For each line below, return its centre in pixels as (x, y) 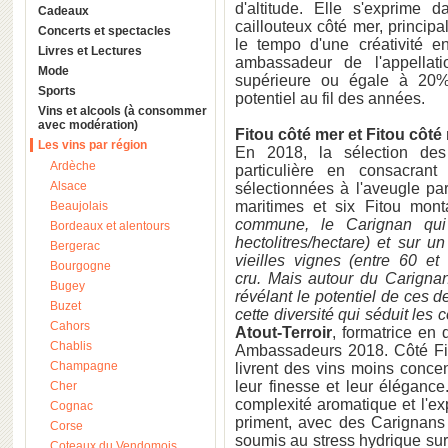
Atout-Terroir (283, 332)
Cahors (70, 326)
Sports (57, 91)
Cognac (71, 406)
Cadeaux (63, 11)
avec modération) (88, 125)
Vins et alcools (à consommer (122, 111)
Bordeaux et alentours (110, 226)
